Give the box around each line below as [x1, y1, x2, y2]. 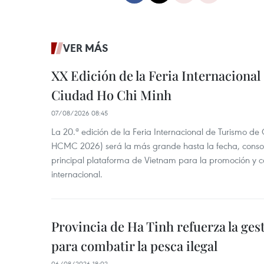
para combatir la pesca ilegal [51, 237, 217, 255]
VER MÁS [63, 41, 108, 55]
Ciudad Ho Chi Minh [51, 86, 171, 104]
